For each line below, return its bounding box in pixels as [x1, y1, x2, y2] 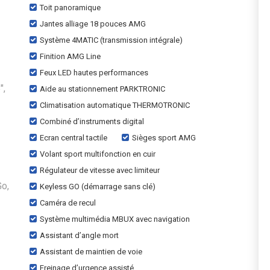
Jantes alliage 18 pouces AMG [40, 19, 146, 28]
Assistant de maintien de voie [40, 247, 142, 256]
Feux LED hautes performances [40, 68, 148, 77]
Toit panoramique [40, 3, 101, 12]
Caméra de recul [40, 198, 96, 207]
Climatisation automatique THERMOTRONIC [40, 101, 190, 110]
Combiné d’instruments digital [40, 117, 144, 126]
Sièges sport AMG [132, 133, 196, 142]
